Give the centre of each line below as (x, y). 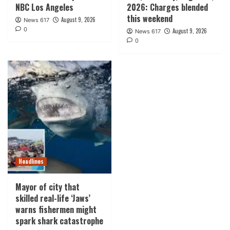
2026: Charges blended (167, 7)
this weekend (149, 19)
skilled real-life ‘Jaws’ (53, 198)
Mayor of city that (47, 187)
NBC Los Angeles (44, 7)
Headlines (31, 161)
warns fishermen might (56, 210)
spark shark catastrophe (59, 221)
